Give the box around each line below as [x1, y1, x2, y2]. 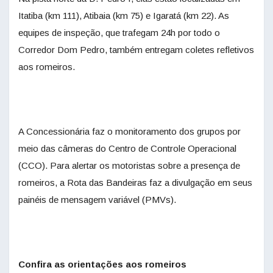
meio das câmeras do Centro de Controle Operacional [18, 143, 236, 154]
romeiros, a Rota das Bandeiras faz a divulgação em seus [18, 177, 252, 188]
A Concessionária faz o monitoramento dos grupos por [18, 126, 241, 136]
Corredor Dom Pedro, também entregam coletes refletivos [18, 44, 254, 55]
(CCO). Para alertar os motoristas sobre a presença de [18, 160, 240, 171]
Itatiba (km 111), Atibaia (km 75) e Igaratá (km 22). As [18, 10, 229, 21]
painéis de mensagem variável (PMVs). [18, 194, 176, 205]
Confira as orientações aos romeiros [18, 258, 186, 269]
